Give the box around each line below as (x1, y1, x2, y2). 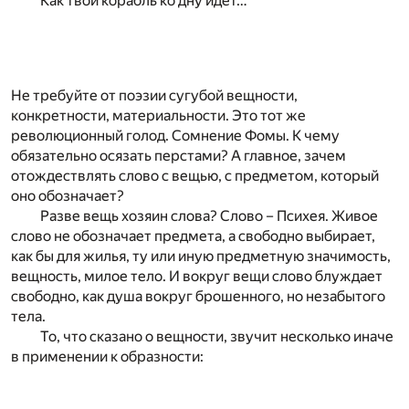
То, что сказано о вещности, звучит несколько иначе (40, 328, 393, 346)
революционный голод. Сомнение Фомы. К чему (11, 127, 340, 145)
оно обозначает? (11, 187, 124, 205)
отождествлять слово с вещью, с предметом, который (11, 167, 379, 185)
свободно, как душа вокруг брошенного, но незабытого (11, 288, 385, 306)
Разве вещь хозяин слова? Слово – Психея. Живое (40, 207, 378, 225)
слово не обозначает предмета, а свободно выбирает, (11, 227, 375, 246)
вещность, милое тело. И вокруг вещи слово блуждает (11, 267, 383, 286)
